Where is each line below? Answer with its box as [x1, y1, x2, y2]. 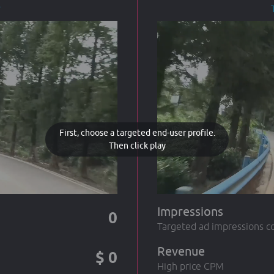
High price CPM [157, 261, 224, 272]
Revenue [157, 244, 205, 259]
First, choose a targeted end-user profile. [59, 127, 215, 138]
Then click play [108, 140, 166, 150]
